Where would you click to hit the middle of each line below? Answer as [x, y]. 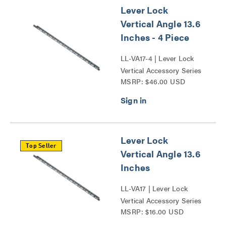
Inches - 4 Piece [155, 37]
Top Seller [41, 146]
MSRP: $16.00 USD [152, 211]
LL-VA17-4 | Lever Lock [157, 58]
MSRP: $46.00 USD [153, 81]
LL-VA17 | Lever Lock [154, 188]
